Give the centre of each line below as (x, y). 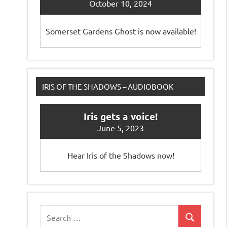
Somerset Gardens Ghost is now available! (121, 31)
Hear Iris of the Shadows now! (121, 155)
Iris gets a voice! (121, 116)
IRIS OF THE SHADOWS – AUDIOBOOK (108, 86)
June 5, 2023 (121, 127)
